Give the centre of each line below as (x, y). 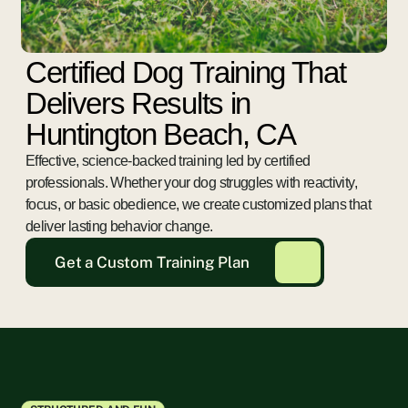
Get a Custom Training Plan (152, 262)
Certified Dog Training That (186, 72)
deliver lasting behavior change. (119, 226)
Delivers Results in (138, 103)
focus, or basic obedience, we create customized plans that (198, 204)
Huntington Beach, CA (161, 134)
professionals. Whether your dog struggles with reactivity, (191, 183)
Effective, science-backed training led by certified (168, 161)
